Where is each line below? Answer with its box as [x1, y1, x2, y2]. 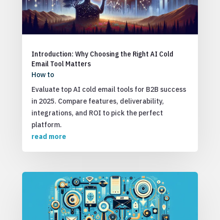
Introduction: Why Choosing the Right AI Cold [31, 49, 173, 58]
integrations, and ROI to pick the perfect [31, 108, 163, 117]
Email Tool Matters [31, 58, 91, 68]
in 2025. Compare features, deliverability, [31, 96, 164, 106]
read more [31, 132, 66, 141]
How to [31, 70, 54, 79]
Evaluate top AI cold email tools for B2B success [31, 84, 186, 94]
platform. [31, 120, 62, 129]
